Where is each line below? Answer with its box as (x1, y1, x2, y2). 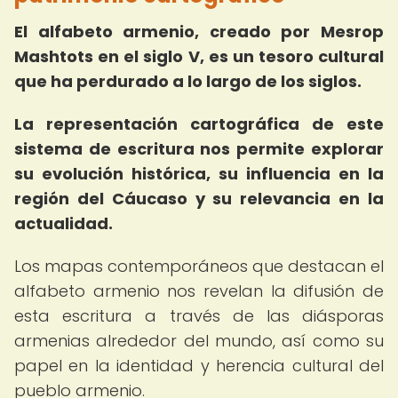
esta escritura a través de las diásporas (14, 305, 384, 327)
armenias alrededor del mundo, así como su (14, 330, 384, 352)
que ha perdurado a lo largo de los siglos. (14, 70, 362, 92)
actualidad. (14, 212, 113, 235)
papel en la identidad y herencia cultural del (14, 354, 384, 377)
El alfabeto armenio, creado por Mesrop (14, 20, 384, 43)
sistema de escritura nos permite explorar (14, 138, 384, 160)
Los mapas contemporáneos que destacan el (14, 255, 384, 277)
